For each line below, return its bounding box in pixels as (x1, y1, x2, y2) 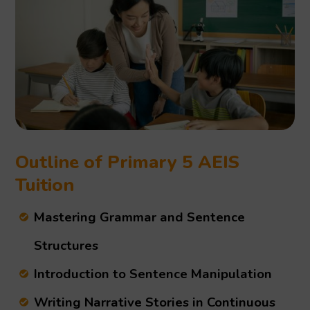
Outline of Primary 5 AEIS (15, 149, 240, 174)
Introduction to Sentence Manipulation (34, 264, 273, 283)
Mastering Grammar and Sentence (34, 208, 246, 226)
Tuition (15, 172, 75, 197)
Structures (34, 236, 99, 255)
